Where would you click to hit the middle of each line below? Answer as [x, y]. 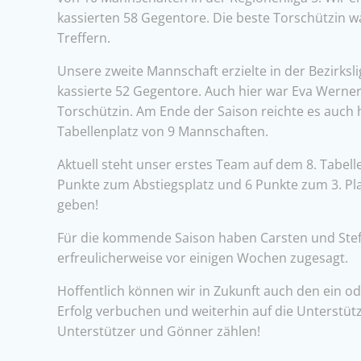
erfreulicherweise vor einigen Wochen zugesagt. [203, 258]
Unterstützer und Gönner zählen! [159, 332]
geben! [78, 205]
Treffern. [84, 38]
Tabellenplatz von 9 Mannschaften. [163, 132]
